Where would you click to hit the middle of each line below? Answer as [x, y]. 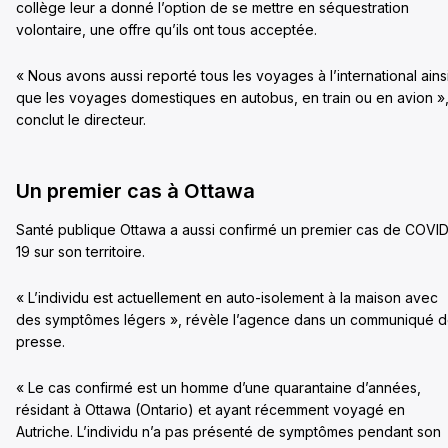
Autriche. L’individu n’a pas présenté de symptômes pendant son [228, 431]
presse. [40, 341]
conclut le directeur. [81, 119]
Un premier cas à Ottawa [135, 190]
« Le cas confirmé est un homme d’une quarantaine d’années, [218, 387]
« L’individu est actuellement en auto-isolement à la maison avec [227, 297]
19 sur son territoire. [80, 251]
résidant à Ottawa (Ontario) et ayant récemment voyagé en [210, 409]
